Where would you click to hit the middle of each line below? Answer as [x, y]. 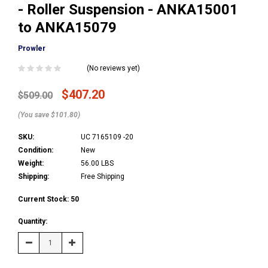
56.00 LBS [97, 163]
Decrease [42, 242]
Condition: [36, 150]
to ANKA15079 [67, 27]
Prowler [32, 48]
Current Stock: [44, 199]
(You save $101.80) [49, 115]
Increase [84, 242]
